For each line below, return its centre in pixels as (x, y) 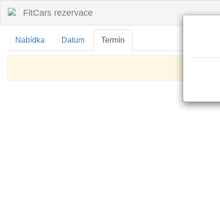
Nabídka (30, 40)
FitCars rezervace (58, 13)
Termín (113, 40)
